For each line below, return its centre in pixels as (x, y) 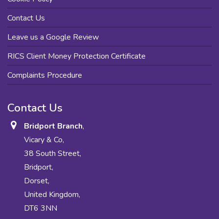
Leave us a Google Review (53, 37)
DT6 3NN (41, 208)
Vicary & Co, (44, 140)
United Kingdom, (52, 194)
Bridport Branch (54, 126)
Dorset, (37, 181)
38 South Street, (53, 153)
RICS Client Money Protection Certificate (77, 56)
